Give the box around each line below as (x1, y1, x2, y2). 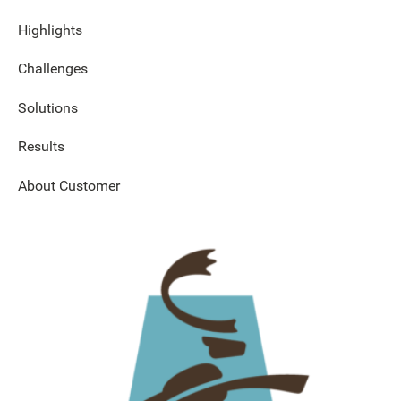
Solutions (18, 98, 78, 116)
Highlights (18, 21, 82, 38)
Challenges (18, 60, 88, 78)
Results (18, 138, 64, 156)
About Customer (18, 176, 120, 194)
